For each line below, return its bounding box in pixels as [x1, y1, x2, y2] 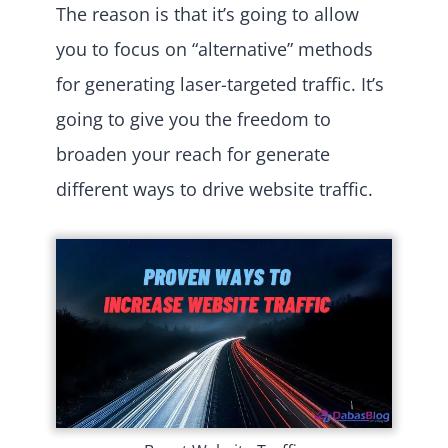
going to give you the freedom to [56, 106, 331, 131]
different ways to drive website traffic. [56, 176, 373, 201]
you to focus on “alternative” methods [56, 36, 373, 61]
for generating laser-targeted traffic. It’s [56, 71, 384, 96]
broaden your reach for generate [56, 141, 330, 166]
